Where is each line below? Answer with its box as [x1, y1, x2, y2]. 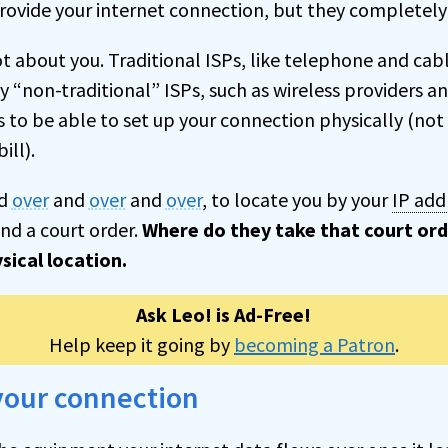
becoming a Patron [233, 331, 395, 357]
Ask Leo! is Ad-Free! [136, 301, 312, 327]
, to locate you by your [201, 186, 392, 212]
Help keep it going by [48, 331, 234, 357]
